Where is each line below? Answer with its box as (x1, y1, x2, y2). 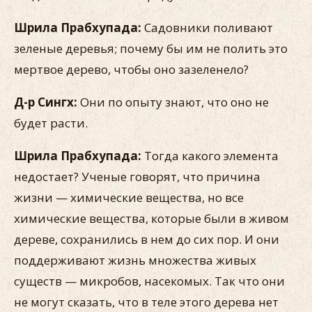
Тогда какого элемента (144, 148, 279, 164)
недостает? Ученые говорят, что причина (14, 169, 260, 185)
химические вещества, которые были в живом (14, 210, 289, 226)
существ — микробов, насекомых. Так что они (14, 273, 285, 289)
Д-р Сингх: (14, 94, 77, 110)
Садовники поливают (144, 19, 273, 36)
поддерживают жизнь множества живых (14, 252, 256, 268)
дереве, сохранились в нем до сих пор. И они (14, 231, 279, 247)
